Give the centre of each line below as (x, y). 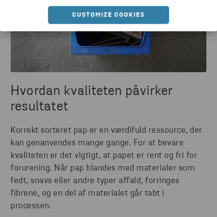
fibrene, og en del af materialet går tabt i (88, 193)
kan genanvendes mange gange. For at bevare (97, 143)
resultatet (39, 107)
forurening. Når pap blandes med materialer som (103, 168)
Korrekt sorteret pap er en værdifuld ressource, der (107, 130)
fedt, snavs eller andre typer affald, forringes (95, 181)
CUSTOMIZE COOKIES (108, 15)
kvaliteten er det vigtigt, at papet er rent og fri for (104, 155)
